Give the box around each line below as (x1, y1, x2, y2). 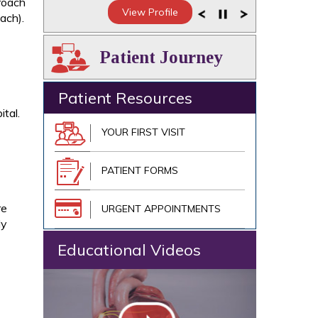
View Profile (121, 6, 178, 18)
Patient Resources (58, 88, 192, 108)
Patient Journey (99, 48, 223, 67)
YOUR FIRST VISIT (102, 126, 185, 138)
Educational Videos (57, 240, 201, 260)
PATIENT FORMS (102, 164, 178, 177)
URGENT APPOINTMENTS (102, 202, 221, 215)
